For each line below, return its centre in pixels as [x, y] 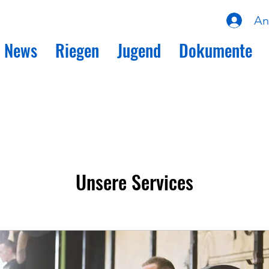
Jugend [139, 50]
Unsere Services [134, 182]
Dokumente [215, 50]
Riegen [77, 50]
